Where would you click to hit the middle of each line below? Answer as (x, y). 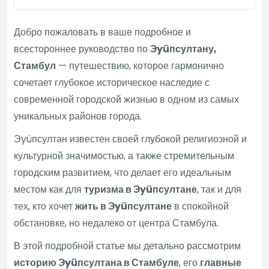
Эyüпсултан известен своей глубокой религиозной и (131, 139)
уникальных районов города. (78, 116)
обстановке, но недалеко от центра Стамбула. (116, 223)
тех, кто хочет (45, 206)
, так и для (219, 189)
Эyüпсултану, (184, 49)
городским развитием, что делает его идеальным (123, 172)
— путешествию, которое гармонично (140, 65)
